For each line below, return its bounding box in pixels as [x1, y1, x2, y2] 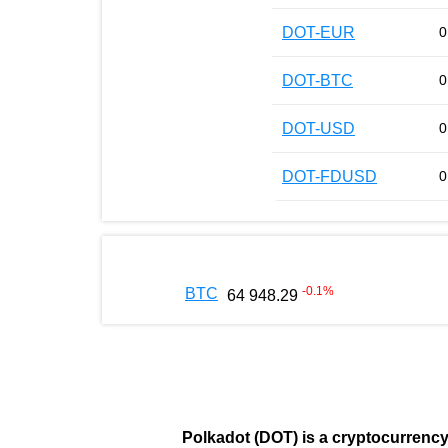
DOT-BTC [282, 71, 353, 89]
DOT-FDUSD [282, 167, 377, 185]
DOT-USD [282, 119, 355, 137]
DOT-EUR [282, 23, 355, 41]
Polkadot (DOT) [182, 428, 302, 446]
